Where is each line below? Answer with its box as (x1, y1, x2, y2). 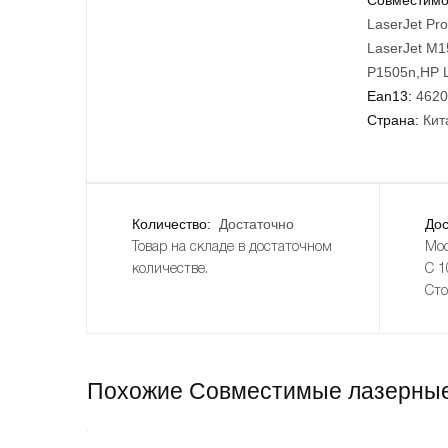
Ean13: (367, 87, 412, 104)
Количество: (132, 215, 215, 232)
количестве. (132, 262, 208, 276)
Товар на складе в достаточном (132, 240, 332, 254)
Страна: (367, 111, 419, 128)
